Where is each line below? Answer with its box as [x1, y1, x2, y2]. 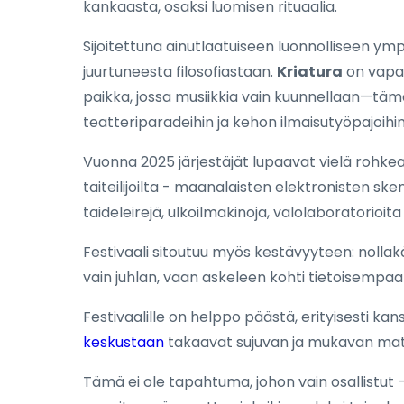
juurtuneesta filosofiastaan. [83, 61, 277, 82]
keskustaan [83, 332, 164, 353]
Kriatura [277, 61, 343, 82]
